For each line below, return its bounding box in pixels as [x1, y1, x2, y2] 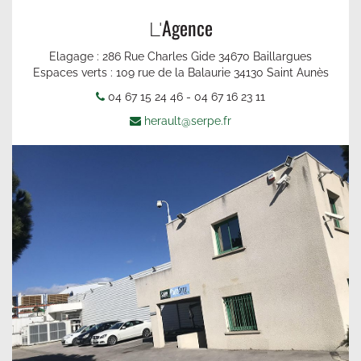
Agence [161, 12, 213, 42]
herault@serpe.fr [144, 114, 231, 127]
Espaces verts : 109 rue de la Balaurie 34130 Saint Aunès [32, 65, 329, 79]
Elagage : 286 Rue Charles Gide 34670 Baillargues [49, 49, 312, 63]
